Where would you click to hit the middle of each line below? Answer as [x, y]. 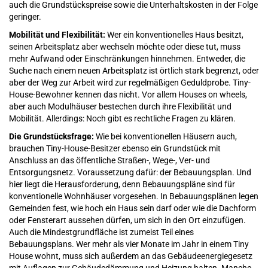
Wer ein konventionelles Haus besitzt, [175, 34]
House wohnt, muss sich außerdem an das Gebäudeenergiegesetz [131, 256]
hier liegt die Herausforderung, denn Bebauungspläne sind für [122, 184]
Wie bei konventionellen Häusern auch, [166, 136]
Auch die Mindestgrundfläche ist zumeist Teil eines [101, 232]
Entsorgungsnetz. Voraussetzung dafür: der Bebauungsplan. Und [130, 172]
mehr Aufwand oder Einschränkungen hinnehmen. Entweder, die [127, 58]
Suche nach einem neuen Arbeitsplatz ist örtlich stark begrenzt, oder [134, 70]
